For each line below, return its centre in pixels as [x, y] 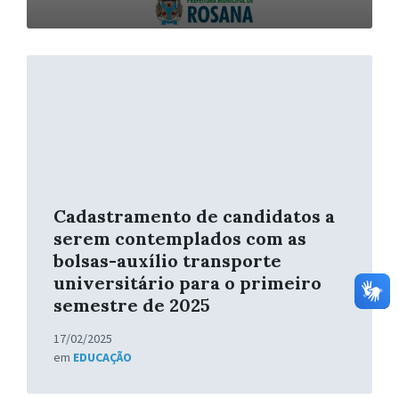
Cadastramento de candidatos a [194, 216]
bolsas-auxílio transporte [167, 261]
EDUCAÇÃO [102, 358]
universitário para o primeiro [187, 283]
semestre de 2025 [132, 305]
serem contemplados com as [180, 239]
